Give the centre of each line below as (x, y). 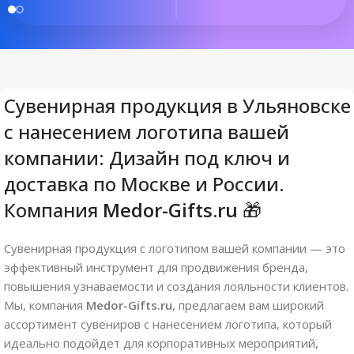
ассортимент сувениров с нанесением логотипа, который (168, 324)
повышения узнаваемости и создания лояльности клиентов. (176, 286)
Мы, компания (45, 305)
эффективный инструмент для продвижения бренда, (156, 267)
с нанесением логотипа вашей (147, 131)
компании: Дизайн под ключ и (147, 157)
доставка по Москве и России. (144, 183)
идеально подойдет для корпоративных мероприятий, (161, 343)
